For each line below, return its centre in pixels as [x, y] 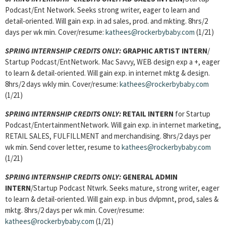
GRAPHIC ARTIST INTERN [165, 51]
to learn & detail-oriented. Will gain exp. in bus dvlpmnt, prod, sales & [112, 199]
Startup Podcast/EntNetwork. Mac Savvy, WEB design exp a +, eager [112, 62]
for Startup [193, 114]
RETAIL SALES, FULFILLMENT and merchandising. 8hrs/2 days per [108, 136]
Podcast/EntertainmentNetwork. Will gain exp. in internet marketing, [113, 125]
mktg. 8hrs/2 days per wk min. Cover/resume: [75, 210]
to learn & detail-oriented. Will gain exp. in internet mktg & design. [107, 73]
